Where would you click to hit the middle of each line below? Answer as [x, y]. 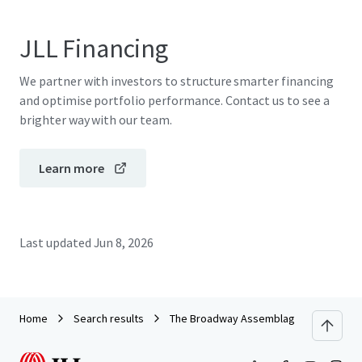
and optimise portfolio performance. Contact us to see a [175, 100]
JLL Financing [94, 48]
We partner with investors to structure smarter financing [177, 81]
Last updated [55, 242]
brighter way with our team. [96, 120]
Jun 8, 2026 [124, 242]
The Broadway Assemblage [236, 318]
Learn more [72, 168]
